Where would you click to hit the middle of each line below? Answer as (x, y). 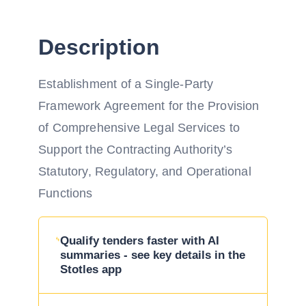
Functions (66, 193)
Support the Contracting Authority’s (136, 150)
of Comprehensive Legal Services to (139, 128)
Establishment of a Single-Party (126, 84)
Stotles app (91, 269)
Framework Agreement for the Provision (149, 106)
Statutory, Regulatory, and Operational (145, 171)
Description (99, 47)
